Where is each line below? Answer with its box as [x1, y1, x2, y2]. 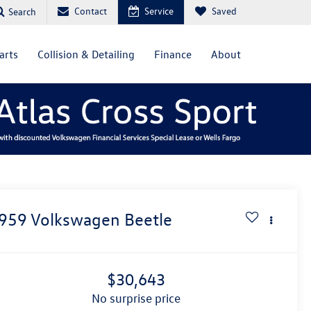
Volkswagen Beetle [31, 209, 173, 230]
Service [144, 4, 174, 17]
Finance [154, 47, 192, 61]
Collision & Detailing [37, 47, 135, 61]
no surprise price [99, 291, 180, 306]
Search [8, 4, 36, 18]
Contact [74, 4, 107, 17]
